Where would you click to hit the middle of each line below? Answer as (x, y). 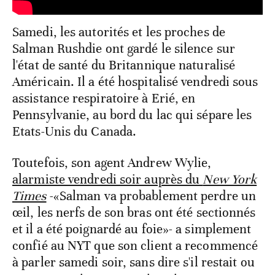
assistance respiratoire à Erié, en (104, 98)
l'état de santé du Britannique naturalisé (124, 65)
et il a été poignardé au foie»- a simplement (132, 229)
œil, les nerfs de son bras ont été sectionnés (134, 212)
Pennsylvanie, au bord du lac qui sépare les (132, 114)
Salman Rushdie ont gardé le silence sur (124, 48)
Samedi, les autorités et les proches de (119, 32)
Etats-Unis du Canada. (75, 131)
